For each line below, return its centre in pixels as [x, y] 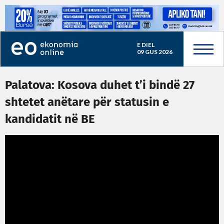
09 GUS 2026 [154, 52]
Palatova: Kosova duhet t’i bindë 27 [100, 85]
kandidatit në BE [50, 119]
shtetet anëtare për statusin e [87, 102]
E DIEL [145, 45]
